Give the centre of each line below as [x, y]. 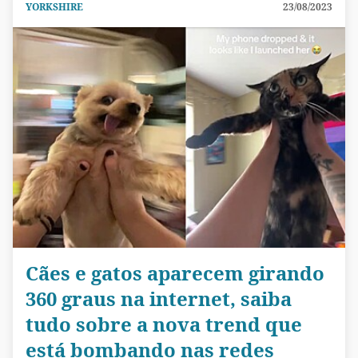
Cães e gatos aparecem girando [175, 273]
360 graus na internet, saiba [159, 299]
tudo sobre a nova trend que [164, 324]
